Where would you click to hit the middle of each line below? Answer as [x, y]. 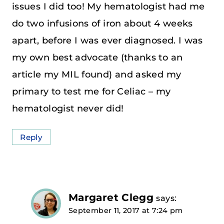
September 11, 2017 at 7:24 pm [126, 210]
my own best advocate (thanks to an [97, 57]
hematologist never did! [68, 108]
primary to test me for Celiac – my [91, 91]
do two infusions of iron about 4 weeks [102, 23]
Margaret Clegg [111, 197]
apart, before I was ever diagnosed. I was [107, 40]
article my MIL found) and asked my [97, 74]
